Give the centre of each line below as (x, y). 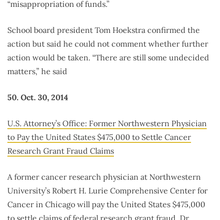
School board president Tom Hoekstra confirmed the (104, 30)
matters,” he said (37, 71)
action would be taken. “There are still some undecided (108, 58)
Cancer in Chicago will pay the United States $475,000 (106, 205)
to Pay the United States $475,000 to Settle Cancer (99, 137)
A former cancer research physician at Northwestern (104, 177)
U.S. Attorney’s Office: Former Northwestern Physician (107, 124)
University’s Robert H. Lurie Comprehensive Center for (108, 191)
